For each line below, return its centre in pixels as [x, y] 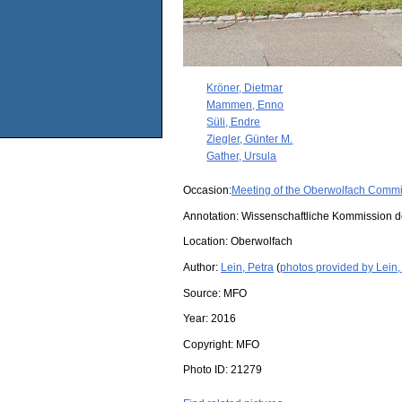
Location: [207, 242]
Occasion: [207, 191]
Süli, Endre [234, 122]
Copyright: [210, 344]
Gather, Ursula [242, 156]
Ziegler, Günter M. [250, 139]
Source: [203, 293]
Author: [202, 267]
